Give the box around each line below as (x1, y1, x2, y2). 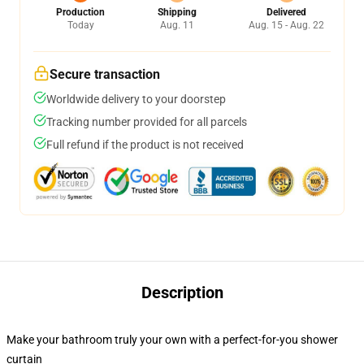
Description (141, 283, 223, 302)
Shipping (157, 6, 197, 18)
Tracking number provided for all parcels (46, 115, 247, 128)
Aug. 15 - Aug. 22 (249, 19, 324, 31)
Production (56, 6, 105, 18)
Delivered (266, 6, 306, 18)
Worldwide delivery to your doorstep (46, 93, 226, 106)
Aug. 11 (159, 19, 194, 31)
